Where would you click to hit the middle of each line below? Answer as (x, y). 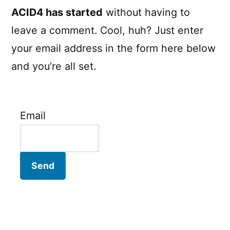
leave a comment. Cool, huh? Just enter (107, 31)
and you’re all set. (54, 66)
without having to (146, 13)
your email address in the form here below (113, 49)
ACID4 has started (57, 13)
